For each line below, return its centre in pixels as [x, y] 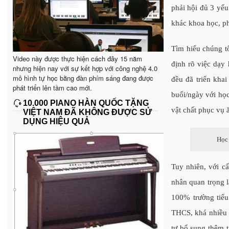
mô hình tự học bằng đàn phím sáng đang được [83, 78]
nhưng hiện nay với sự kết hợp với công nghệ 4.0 [85, 68]
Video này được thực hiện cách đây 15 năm [77, 58]
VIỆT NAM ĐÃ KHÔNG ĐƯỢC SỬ [87, 112]
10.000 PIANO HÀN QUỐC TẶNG [86, 103]
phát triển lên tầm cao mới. [52, 87]
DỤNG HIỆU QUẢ [56, 121]
